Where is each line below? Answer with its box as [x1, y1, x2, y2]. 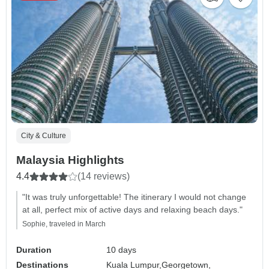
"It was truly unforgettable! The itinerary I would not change [22, 192, 246, 202]
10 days [106, 244, 137, 255]
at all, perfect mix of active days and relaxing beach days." [22, 204, 243, 214]
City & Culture [21, 131, 66, 140]
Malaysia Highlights [16, 153, 124, 166]
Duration [16, 244, 52, 255]
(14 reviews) [77, 171, 130, 181]
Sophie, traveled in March [22, 219, 106, 228]
